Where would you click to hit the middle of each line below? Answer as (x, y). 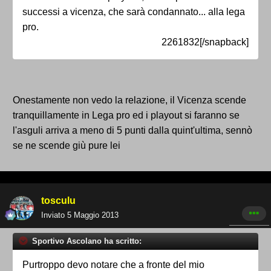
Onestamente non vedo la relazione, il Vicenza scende (129, 100)
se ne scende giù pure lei (67, 146)
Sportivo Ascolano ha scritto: (86, 241)
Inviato (54, 215)
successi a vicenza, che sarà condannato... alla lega (134, 12)
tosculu (58, 201)
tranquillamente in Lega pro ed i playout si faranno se (126, 116)
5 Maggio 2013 (93, 215)
